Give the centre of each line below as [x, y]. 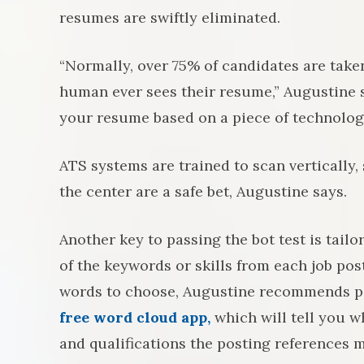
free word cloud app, [137, 317]
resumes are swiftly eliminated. [170, 17]
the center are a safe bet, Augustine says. [203, 191]
